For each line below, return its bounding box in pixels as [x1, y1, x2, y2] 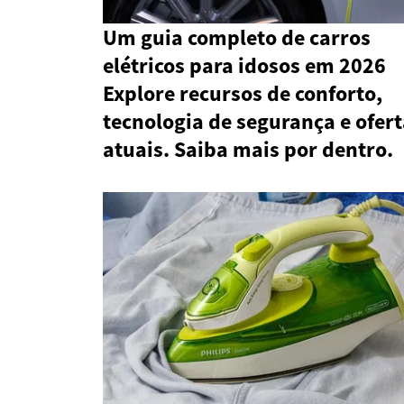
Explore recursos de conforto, [103, 79, 382, 108]
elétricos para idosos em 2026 [103, 51, 386, 80]
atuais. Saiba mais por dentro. [103, 135, 393, 164]
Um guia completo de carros [103, 23, 371, 52]
